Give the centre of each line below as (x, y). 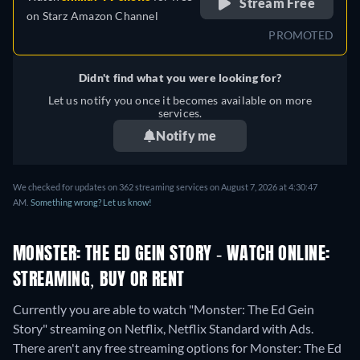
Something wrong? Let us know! (91, 202)
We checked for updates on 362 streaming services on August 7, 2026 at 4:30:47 (165, 187)
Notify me (186, 136)
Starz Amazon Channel (100, 16)
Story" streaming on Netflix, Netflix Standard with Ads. (163, 329)
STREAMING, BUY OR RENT (99, 281)
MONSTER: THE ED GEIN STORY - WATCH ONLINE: (172, 255)
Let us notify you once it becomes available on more (180, 100)
